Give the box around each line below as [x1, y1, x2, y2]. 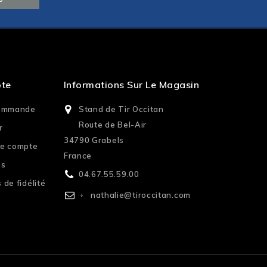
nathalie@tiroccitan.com [90, 190, 191, 200]
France [63, 151, 92, 161]
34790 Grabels [63, 135, 124, 145]
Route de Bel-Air [78, 120, 147, 130]
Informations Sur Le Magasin [63, 79, 200, 91]
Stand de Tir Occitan [78, 104, 164, 114]
